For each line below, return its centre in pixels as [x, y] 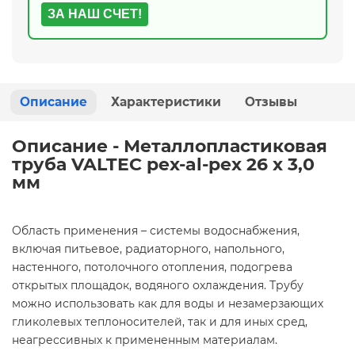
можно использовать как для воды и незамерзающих [168, 303]
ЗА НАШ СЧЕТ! [95, 13]
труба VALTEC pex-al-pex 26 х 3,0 [163, 164]
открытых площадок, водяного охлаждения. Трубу [158, 285]
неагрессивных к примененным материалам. [145, 340]
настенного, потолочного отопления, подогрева [152, 267]
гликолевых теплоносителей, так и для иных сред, [160, 321]
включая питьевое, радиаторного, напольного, [148, 248]
